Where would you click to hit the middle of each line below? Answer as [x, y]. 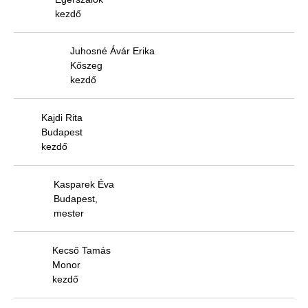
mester [69, 213]
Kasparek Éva [84, 184]
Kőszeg [86, 66]
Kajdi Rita [62, 118]
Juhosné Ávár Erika [112, 51]
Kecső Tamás [81, 251]
